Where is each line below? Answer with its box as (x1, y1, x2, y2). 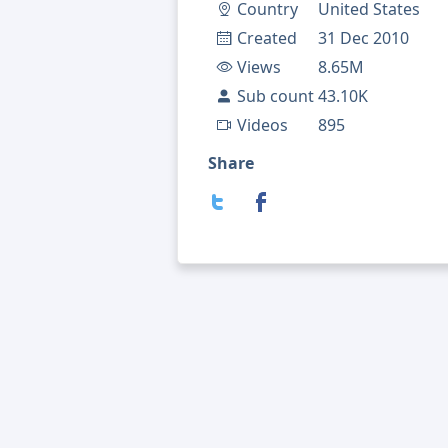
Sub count (237, 85, 314, 108)
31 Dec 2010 (318, 27, 409, 50)
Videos (237, 114, 288, 137)
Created (237, 27, 297, 50)
